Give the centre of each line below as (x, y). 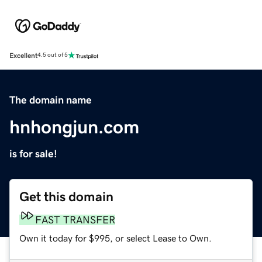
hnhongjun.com (74, 127)
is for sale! (33, 154)
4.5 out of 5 (53, 55)
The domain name (51, 100)
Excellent (23, 55)
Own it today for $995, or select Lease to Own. (116, 238)
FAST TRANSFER (75, 220)
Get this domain (66, 196)
